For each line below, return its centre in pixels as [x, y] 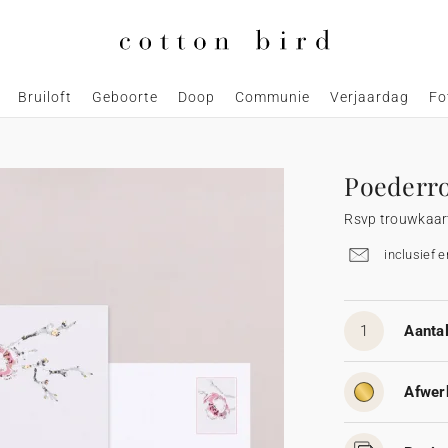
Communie [272, 97]
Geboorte [124, 97]
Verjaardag [369, 97]
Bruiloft [44, 97]
